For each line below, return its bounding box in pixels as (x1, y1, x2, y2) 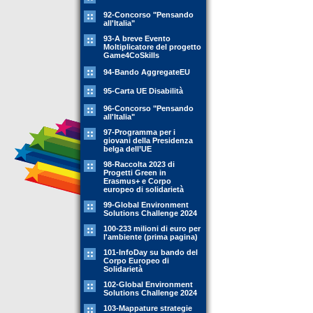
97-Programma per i (103, 128, 175, 136)
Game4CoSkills (103, 51, 159, 59)
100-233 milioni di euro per (103, 224, 201, 233)
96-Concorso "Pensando (103, 104, 194, 112)
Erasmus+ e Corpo (103, 177, 171, 185)
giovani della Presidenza (103, 136, 193, 145)
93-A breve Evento (103, 34, 170, 43)
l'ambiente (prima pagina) (103, 233, 198, 241)
